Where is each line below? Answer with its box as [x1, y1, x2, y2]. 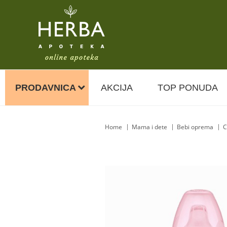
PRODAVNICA [15, 83, 76, 93]
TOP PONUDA [158, 83, 218, 93]
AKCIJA [101, 83, 133, 93]
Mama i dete [132, 123, 167, 131]
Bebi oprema [177, 123, 213, 131]
